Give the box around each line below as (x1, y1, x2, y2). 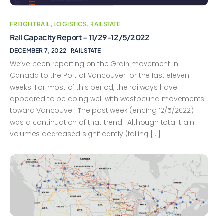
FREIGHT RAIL (10, 20, 50, 28)
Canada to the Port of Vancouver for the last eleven (10, 71, 189, 81)
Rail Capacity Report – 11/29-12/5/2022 (10, 32, 150, 43)
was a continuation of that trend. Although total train (10, 117, 194, 127)
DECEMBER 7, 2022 (10, 47, 67, 54)
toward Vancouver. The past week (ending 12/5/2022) (10, 106, 194, 116)
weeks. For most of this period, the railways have (10, 82, 177, 92)
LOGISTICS (53, 20, 87, 28)
